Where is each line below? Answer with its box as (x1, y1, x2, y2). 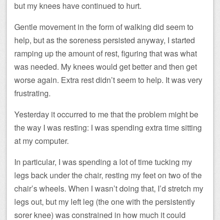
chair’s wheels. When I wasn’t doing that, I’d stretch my (14, 183, 203, 194)
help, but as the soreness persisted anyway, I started (14, 34, 195, 46)
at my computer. (14, 135, 69, 147)
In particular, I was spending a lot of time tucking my (14, 156, 192, 168)
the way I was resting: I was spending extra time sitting (14, 122, 202, 134)
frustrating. (14, 87, 51, 99)
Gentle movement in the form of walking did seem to (14, 21, 193, 33)
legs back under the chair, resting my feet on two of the (14, 169, 202, 181)
